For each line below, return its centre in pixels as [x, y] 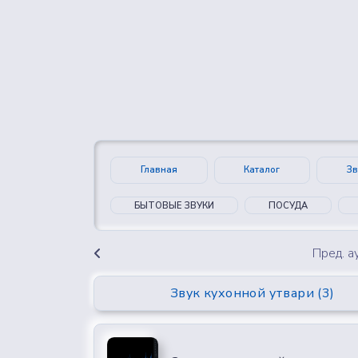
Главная [159, 169]
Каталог [262, 169]
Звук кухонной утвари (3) [252, 293]
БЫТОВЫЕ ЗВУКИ [174, 205]
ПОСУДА [288, 205]
